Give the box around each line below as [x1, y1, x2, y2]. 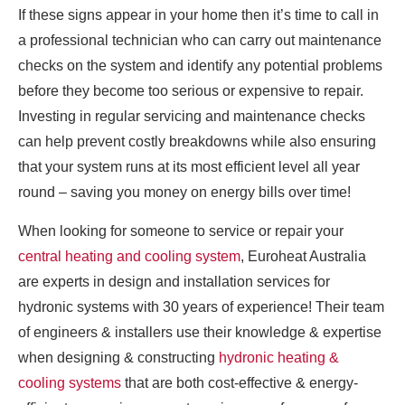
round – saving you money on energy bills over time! [18, 184, 351, 200]
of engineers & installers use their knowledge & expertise [18, 324, 381, 340]
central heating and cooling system [18, 248, 240, 264]
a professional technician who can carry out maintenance [18, 32, 381, 48]
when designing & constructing [18, 349, 219, 365]
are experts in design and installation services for [18, 273, 330, 289]
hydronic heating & [219, 349, 339, 365]
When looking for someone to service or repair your [18, 222, 344, 239]
